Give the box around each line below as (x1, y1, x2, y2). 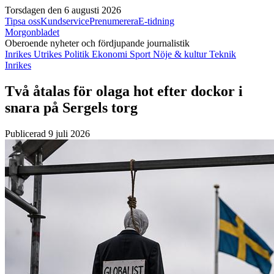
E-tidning (138, 16, 174, 26)
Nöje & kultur (153, 49, 209, 59)
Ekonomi (92, 49, 130, 59)
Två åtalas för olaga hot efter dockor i (5, 83, 243, 99)
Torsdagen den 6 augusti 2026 (5, 5, 121, 15)
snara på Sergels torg (5, 99, 138, 116)
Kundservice (40, 16, 89, 26)
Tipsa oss (5, 16, 40, 26)
